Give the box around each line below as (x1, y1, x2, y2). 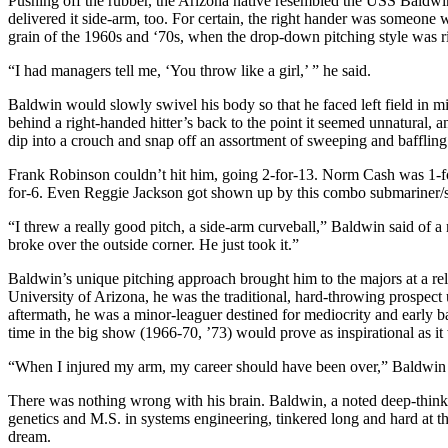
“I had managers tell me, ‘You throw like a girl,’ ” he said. (8, 61, 371, 79)
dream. (8, 427, 51, 445)
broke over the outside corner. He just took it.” (8, 235, 299, 253)
